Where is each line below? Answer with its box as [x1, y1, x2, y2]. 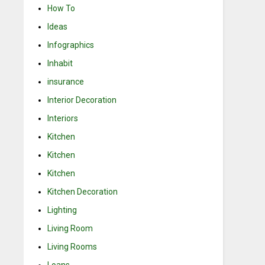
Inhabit [47, 59, 73, 68]
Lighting [47, 205, 77, 215]
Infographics [47, 40, 95, 50]
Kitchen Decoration [47, 187, 118, 196]
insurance [47, 77, 85, 86]
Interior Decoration [47, 95, 117, 105]
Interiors [47, 114, 79, 123]
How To [47, 4, 76, 13]
